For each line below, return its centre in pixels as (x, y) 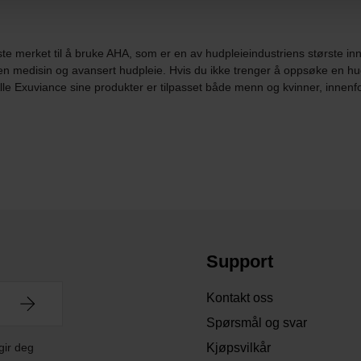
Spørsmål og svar (257, 323)
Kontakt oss (240, 298)
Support (240, 262)
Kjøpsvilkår (239, 348)
